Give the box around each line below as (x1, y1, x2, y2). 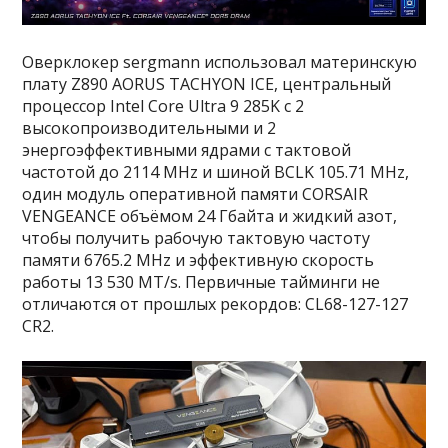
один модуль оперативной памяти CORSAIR (22, 182, 369, 205)
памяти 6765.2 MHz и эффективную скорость (22, 248, 375, 271)
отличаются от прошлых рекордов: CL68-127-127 (22, 292, 409, 315)
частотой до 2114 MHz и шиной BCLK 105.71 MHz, (22, 160, 410, 183)
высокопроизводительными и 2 (22, 116, 277, 139)
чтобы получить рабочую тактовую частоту (22, 226, 371, 249)
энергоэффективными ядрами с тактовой (22, 138, 352, 161)
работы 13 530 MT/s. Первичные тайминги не (22, 270, 381, 293)
